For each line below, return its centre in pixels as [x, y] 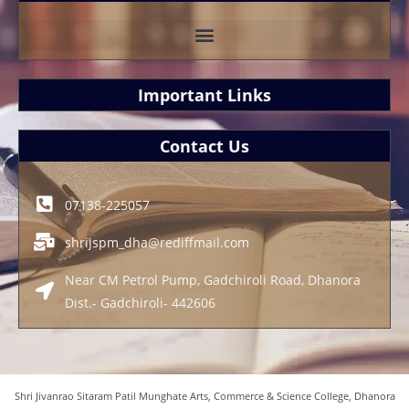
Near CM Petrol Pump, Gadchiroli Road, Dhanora [213, 279]
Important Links [204, 94]
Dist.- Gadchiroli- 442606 [140, 302]
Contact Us [204, 146]
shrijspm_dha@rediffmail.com [157, 242]
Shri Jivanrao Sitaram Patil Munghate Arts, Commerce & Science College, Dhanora [204, 395]
